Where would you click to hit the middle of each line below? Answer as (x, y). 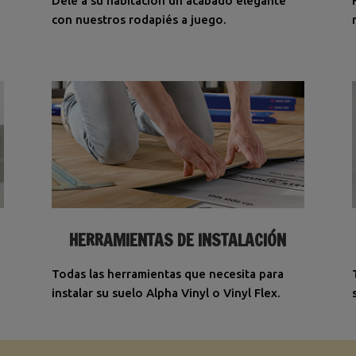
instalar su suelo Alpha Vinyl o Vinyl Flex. (166, 293)
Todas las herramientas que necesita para (167, 274)
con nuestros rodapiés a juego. (140, 20)
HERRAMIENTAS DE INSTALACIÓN (178, 240)
